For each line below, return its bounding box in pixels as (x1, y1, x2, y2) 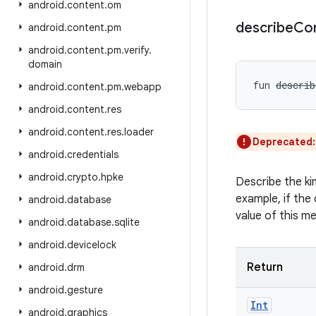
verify (124, 44, 149, 56)
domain (28, 58, 62, 71)
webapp (124, 80, 162, 93)
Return (247, 260, 283, 274)
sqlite (114, 216, 140, 229)
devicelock (67, 238, 116, 251)
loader (124, 126, 154, 138)
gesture (67, 284, 103, 296)
